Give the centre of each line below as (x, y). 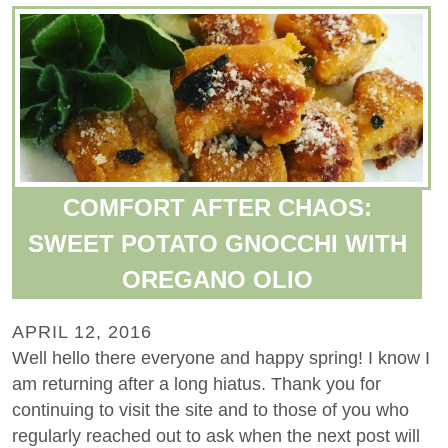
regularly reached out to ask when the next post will (216, 435)
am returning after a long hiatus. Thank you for (196, 383)
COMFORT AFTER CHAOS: (217, 207)
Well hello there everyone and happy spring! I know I (221, 357)
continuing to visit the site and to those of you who (210, 409)
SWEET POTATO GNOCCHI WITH (217, 243)
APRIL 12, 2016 (82, 331)
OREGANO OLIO (217, 279)
